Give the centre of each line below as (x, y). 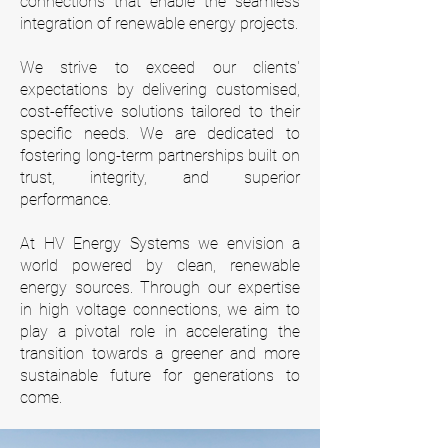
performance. (65, 199)
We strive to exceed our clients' (160, 67)
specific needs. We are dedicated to (160, 133)
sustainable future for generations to (160, 375)
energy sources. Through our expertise (160, 287)
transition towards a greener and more (160, 353)
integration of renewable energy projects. (159, 23)
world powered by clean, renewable (160, 265)
